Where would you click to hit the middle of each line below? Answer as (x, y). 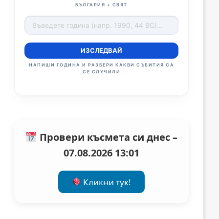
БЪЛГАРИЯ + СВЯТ (101, 5)
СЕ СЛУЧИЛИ (102, 72)
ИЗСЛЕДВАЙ (102, 51)
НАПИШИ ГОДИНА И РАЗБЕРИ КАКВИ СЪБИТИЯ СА (102, 65)
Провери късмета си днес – (107, 137)
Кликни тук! (106, 182)
